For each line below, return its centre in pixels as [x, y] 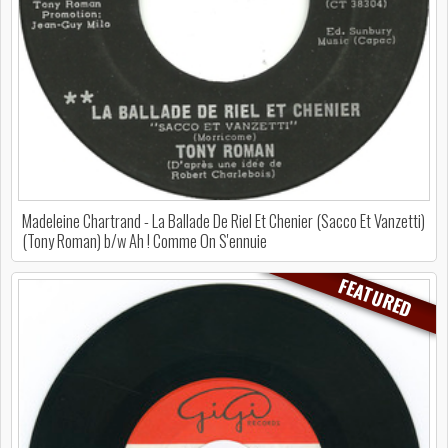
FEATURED [375, 296]
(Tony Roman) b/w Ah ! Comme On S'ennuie [144, 240]
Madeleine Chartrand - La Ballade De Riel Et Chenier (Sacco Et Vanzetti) [223, 220]
